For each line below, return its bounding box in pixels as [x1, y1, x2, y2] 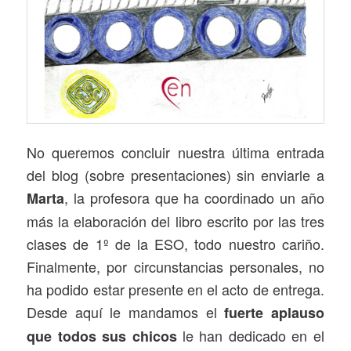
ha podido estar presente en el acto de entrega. [27, 278, 324, 299]
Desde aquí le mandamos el [27, 301, 225, 322]
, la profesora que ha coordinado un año [64, 186, 324, 208]
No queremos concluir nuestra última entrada [27, 141, 324, 162]
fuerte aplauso [224, 302, 324, 323]
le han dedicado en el [176, 324, 324, 346]
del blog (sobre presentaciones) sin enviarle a [27, 164, 324, 185]
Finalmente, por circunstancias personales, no [27, 255, 324, 277]
